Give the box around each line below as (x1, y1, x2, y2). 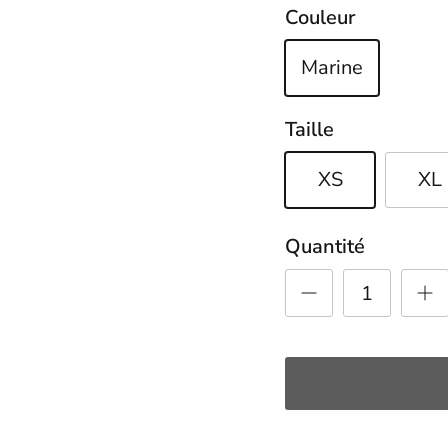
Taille (285, 116, 335, 144)
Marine (301, 54, 364, 82)
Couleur (285, 4, 356, 32)
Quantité (285, 233, 366, 261)
